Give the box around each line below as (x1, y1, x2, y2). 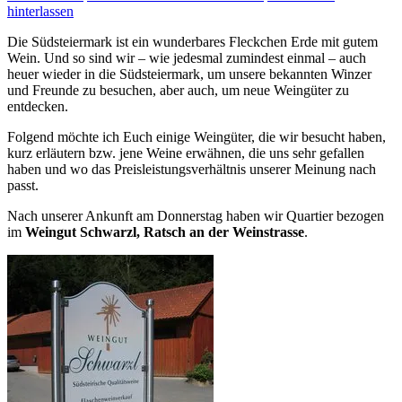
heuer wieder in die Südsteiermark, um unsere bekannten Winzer (7, 66, 371, 82)
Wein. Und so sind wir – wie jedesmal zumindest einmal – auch (7, 49, 366, 66)
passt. (7, 177, 39, 193)
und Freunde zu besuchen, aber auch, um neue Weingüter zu (7, 82, 349, 98)
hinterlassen (7, 3, 74, 19)
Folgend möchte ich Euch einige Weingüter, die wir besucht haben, (7, 128, 386, 144)
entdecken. (7, 98, 68, 114)
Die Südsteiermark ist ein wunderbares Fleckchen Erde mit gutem (7, 33, 378, 49)
